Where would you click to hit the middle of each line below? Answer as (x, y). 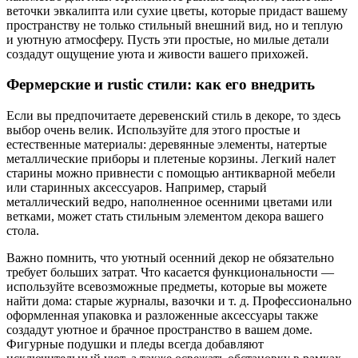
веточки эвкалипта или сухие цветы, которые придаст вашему (177, 10)
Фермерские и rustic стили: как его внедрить (161, 85)
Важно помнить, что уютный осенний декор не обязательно (170, 258)
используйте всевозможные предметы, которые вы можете (167, 286)
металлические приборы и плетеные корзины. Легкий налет (171, 159)
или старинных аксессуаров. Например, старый (137, 187)
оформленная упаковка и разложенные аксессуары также (162, 315)
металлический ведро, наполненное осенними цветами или (169, 202)
